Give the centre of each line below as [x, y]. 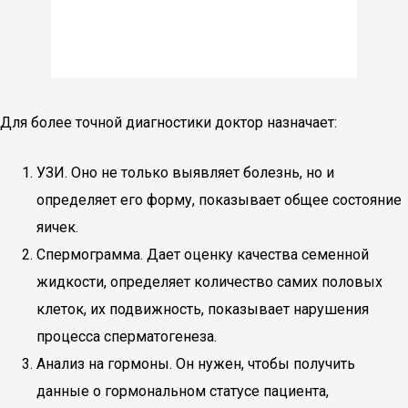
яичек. [57, 227]
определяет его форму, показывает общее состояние [219, 200]
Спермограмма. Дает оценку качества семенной [203, 255]
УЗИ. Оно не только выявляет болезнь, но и [185, 173]
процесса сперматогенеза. [127, 337]
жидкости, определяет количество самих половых [209, 282]
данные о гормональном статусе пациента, [183, 391]
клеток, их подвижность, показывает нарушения [203, 309]
